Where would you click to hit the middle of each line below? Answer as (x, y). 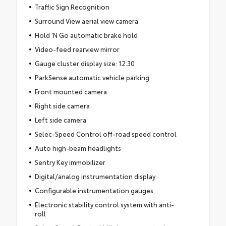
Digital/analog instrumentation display (95, 176)
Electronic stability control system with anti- (104, 204)
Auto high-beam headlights (78, 148)
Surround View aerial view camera (86, 20)
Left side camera (60, 119)
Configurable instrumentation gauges (94, 190)
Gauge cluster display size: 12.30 (84, 63)
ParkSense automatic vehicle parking (92, 77)
